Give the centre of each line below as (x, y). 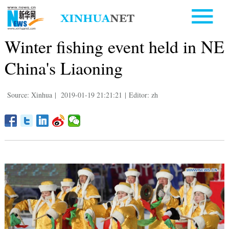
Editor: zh (143, 95)
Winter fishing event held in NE (114, 46)
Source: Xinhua (29, 95)
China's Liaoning (63, 68)
